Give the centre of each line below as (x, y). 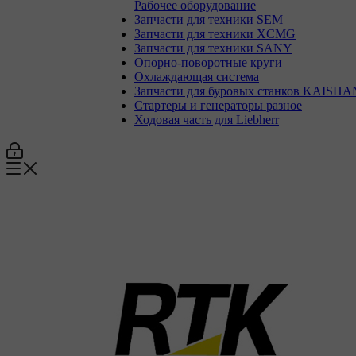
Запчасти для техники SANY (213, 48)
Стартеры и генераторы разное (218, 105)
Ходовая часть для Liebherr (207, 120)
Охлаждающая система (197, 77)
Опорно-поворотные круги (208, 62)
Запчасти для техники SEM (209, 19)
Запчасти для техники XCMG (215, 34)
